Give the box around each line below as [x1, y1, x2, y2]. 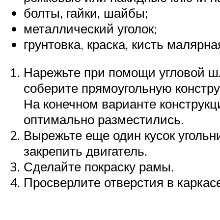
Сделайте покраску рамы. [24, 159, 174, 175]
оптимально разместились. [24, 111, 184, 128]
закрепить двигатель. [24, 143, 147, 159]
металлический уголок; [24, 20, 157, 36]
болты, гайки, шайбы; [24, 4, 148, 21]
